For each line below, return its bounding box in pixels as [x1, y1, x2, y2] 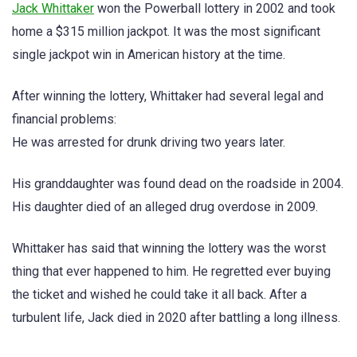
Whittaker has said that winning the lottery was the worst [12, 241, 326, 257]
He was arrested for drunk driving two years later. [12, 134, 285, 150]
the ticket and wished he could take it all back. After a [12, 287, 307, 303]
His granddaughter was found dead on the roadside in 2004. [12, 176, 343, 192]
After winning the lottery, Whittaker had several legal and [12, 88, 324, 104]
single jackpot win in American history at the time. [12, 46, 285, 62]
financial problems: [12, 111, 116, 127]
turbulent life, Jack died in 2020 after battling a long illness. [12, 310, 340, 326]
